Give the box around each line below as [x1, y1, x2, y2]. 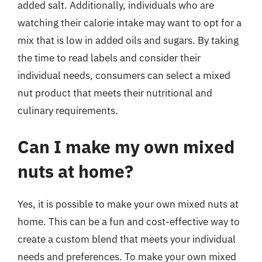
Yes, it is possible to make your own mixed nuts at [18, 197, 239, 211]
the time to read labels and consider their [18, 51, 201, 64]
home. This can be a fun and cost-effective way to [18, 215, 240, 228]
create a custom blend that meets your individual [18, 232, 236, 246]
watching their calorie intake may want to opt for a [18, 16, 242, 29]
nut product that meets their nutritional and [18, 87, 212, 99]
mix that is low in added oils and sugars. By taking [18, 34, 239, 47]
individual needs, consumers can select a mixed [18, 69, 230, 82]
